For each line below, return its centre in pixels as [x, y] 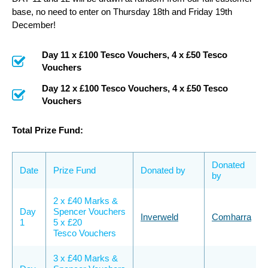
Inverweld [159, 217]
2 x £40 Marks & [86, 200]
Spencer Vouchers [89, 211]
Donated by [163, 170]
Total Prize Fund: [48, 130]
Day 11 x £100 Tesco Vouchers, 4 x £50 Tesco [135, 55]
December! [34, 25]
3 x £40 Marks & [86, 258]
